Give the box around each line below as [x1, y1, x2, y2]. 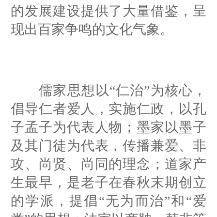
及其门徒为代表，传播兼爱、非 [11, 138, 206, 153]
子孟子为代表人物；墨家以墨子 [11, 119, 206, 135]
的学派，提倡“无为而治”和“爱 [11, 193, 206, 208]
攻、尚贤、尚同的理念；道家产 [11, 156, 206, 171]
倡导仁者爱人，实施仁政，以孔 [11, 101, 206, 116]
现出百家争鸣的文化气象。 [11, 21, 173, 37]
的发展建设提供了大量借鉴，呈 [11, 3, 206, 18]
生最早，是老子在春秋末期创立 [11, 174, 206, 190]
